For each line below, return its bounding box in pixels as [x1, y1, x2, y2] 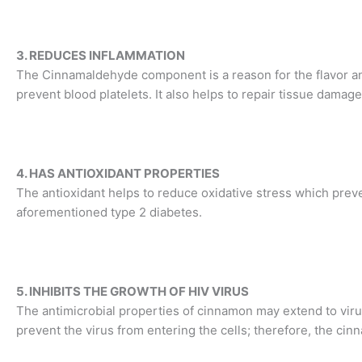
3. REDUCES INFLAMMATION [16, 48, 187, 64]
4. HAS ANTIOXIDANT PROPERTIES [16, 166, 222, 182]
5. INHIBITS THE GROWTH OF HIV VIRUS [16, 284, 249, 300]
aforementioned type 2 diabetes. [16, 204, 202, 221]
